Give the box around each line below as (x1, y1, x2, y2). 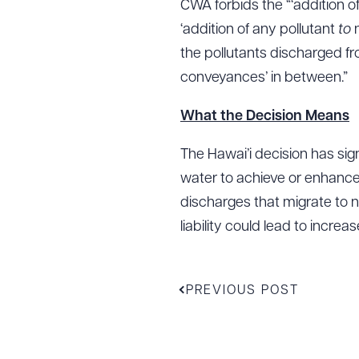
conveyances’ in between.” (180, 71, 348, 86)
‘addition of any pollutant (180, 22, 338, 38)
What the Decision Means (180, 109, 349, 124)
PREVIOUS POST (186, 284, 299, 297)
